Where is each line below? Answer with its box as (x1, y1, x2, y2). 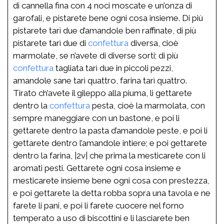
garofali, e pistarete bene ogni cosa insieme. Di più (13, 12, 203, 23)
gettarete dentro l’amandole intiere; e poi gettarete (13, 137, 207, 148)
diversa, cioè (128, 37, 178, 48)
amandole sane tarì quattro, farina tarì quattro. (13, 75, 187, 85)
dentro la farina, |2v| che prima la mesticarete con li (13, 150, 205, 160)
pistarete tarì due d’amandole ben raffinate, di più (13, 25, 196, 35)
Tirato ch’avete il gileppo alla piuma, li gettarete (13, 87, 192, 98)
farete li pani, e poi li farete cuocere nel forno (13, 200, 184, 210)
